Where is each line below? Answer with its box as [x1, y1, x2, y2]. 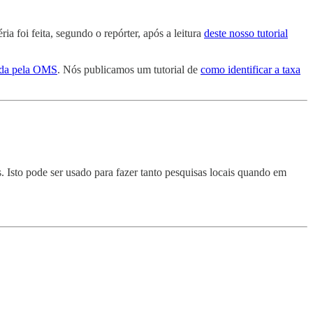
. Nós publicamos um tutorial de [57, 63, 201, 75]
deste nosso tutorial [204, 27, 288, 39]
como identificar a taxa [201, 63, 300, 75]
